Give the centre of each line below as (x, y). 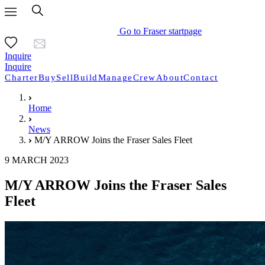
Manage (115, 77)
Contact (201, 77)
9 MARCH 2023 (37, 160)
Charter (22, 77)
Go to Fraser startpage (161, 31)
